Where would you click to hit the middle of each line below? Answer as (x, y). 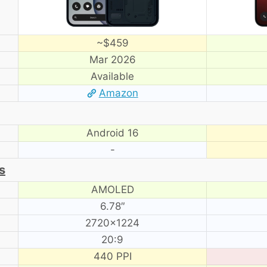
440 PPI (112, 256)
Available (112, 76)
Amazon (118, 93)
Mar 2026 (112, 59)
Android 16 (112, 133)
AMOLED (112, 189)
